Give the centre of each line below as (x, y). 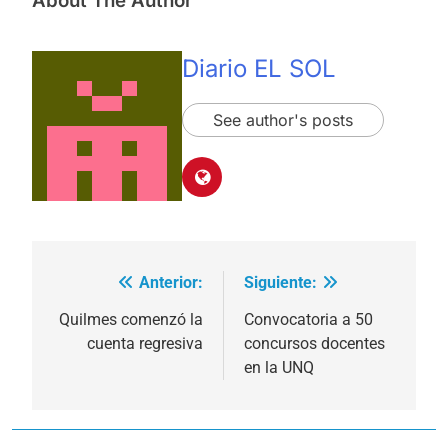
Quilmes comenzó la (131, 319)
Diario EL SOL (259, 69)
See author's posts (283, 120)
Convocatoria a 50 (308, 319)
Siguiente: (280, 282)
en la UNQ (279, 367)
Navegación (115, 287)
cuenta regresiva (145, 343)
